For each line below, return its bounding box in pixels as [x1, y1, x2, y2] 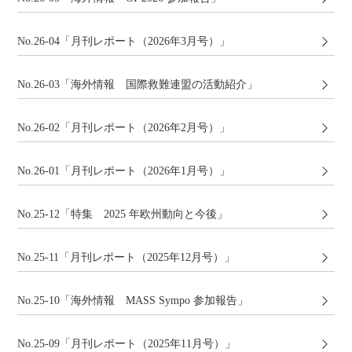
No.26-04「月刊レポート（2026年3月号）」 [17, 35, 231, 47]
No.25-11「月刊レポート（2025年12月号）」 [17, 251, 236, 263]
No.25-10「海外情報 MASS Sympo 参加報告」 [17, 295, 249, 306]
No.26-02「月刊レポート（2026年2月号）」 [17, 122, 231, 134]
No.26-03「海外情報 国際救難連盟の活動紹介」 [17, 79, 258, 90]
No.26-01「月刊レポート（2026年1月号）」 [17, 165, 231, 177]
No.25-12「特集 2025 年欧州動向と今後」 [17, 208, 229, 220]
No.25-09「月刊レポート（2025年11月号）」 [17, 338, 236, 350]
